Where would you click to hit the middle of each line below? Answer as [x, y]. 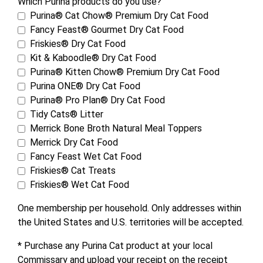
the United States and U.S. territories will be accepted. [131, 222]
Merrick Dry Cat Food [74, 143]
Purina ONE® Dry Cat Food [85, 86]
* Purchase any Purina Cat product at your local [115, 246]
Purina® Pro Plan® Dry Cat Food [97, 100]
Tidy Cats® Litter [67, 114]
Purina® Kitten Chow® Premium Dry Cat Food [125, 72]
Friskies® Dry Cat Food [78, 44]
